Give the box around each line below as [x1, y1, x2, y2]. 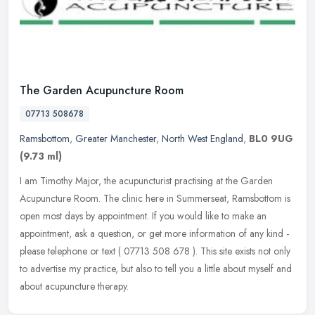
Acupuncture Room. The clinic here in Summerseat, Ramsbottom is [20, 191, 290, 205]
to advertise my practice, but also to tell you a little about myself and [20, 261, 292, 276]
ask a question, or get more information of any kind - [75, 226, 289, 240]
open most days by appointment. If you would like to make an [20, 208, 266, 223]
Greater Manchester [75, 131, 156, 146]
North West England [162, 131, 243, 146]
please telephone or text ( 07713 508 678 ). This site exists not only [20, 243, 290, 258]
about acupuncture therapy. [20, 278, 129, 293]
